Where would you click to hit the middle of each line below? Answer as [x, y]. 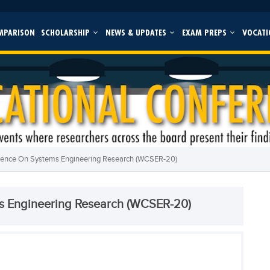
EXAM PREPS [205, 32]
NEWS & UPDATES [137, 32]
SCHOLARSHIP [66, 32]
